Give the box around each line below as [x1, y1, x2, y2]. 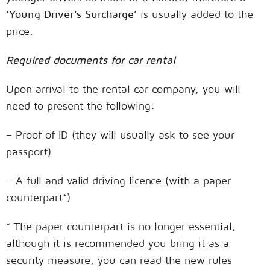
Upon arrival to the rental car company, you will [6, 83, 240, 96]
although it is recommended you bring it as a [6, 237, 229, 250]
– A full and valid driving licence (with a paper [6, 174, 231, 187]
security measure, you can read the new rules [6, 254, 232, 267]
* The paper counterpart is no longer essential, [6, 220, 236, 233]
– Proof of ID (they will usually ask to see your [6, 128, 234, 142]
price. [6, 25, 33, 38]
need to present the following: [6, 99, 155, 113]
